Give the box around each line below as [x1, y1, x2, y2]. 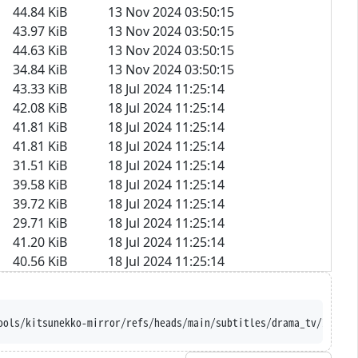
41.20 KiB [13, 233, 67, 251]
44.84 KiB [13, 2, 67, 21]
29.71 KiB [13, 213, 67, 232]
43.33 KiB [13, 79, 67, 97]
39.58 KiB [13, 175, 67, 193]
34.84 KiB [13, 60, 67, 78]
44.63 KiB [13, 41, 67, 59]
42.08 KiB [13, 98, 67, 117]
